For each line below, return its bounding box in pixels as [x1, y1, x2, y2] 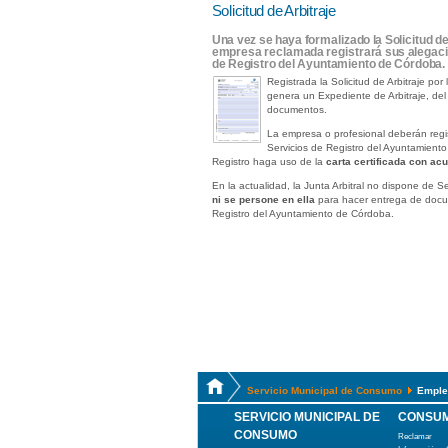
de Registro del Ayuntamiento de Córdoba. [211, 58, 446, 70]
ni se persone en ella [211, 194, 315, 205]
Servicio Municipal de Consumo [247, 385, 402, 396]
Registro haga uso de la [211, 156, 326, 167]
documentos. [266, 104, 327, 115]
